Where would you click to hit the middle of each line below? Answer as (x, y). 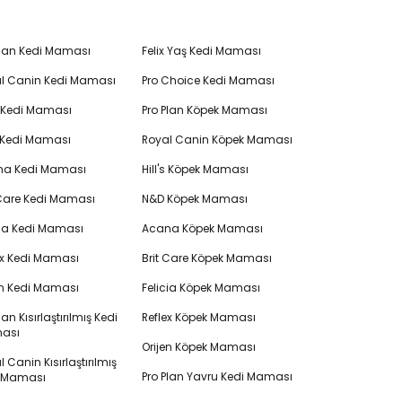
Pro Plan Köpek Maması (204, 110)
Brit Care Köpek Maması (206, 258)
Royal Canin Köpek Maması (217, 140)
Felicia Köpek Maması (201, 288)
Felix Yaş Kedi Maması (201, 51)
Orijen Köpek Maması (198, 347)
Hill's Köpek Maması (195, 169)
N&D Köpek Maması (194, 199)
